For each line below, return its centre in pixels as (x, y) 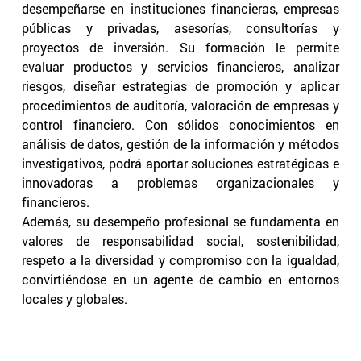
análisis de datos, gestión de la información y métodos (180, 144)
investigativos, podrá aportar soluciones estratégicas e (180, 164)
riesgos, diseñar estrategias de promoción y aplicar (180, 86)
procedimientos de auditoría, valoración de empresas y (180, 106)
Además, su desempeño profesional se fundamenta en (180, 222)
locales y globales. (75, 299)
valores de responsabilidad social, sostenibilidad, (180, 241)
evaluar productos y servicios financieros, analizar (180, 67)
